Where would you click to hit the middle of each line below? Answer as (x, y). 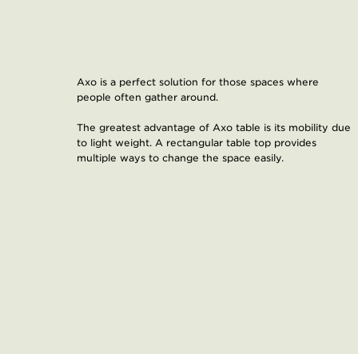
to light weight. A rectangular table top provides (197, 143)
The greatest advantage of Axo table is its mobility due (214, 127)
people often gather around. (147, 97)
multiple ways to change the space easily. (180, 158)
